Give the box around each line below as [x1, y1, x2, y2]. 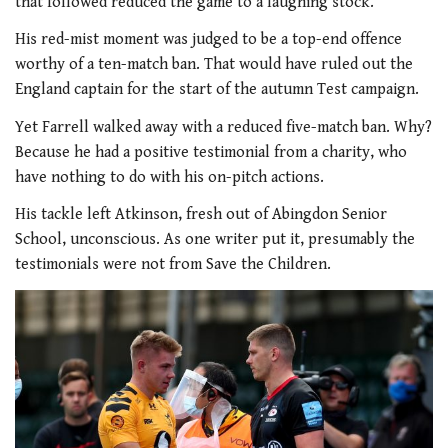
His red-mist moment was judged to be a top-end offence [15, 30, 402, 50]
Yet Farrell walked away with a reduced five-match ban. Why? [15, 117, 432, 137]
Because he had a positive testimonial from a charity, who [15, 142, 407, 162]
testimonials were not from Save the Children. [15, 255, 331, 275]
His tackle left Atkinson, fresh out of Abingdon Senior [15, 205, 387, 225]
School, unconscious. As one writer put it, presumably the [15, 230, 415, 250]
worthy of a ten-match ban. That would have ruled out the [15, 55, 413, 75]
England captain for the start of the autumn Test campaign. [15, 80, 419, 100]
